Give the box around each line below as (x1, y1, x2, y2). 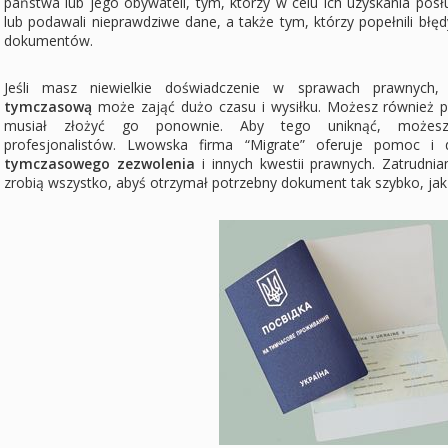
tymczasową (4, 97, 92, 117)
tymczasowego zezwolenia (4, 154, 195, 174)
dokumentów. (4, 31, 93, 51)
